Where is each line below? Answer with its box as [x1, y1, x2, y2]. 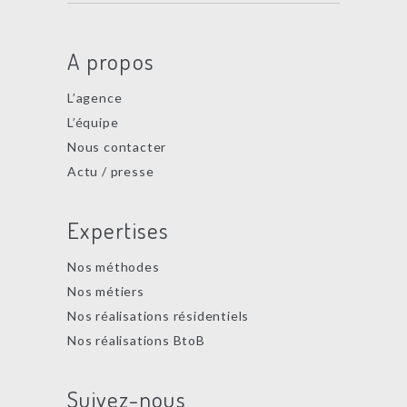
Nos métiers [67, 283, 144, 299]
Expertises [67, 215, 170, 244]
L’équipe [67, 114, 119, 130]
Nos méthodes [67, 259, 160, 274]
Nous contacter [67, 139, 167, 154]
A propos [67, 46, 154, 75]
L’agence [67, 90, 123, 105]
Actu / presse [67, 164, 154, 179]
